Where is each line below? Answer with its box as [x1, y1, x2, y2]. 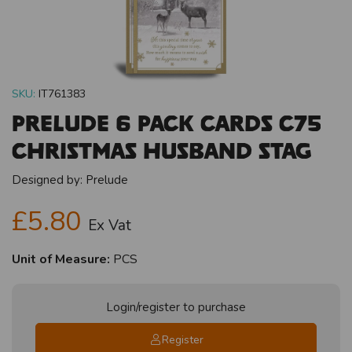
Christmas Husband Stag [12, 137, 311, 163]
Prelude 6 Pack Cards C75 [12, 109, 322, 136]
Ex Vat [88, 214, 131, 236]
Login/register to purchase [106, 299, 246, 315]
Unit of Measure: [12, 250, 110, 268]
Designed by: [12, 171, 86, 188]
